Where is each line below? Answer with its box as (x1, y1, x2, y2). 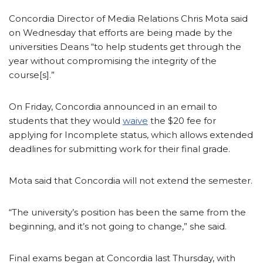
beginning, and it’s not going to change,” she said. (9, 220, 227, 232)
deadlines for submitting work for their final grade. (9, 143, 230, 154)
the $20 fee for (148, 114, 216, 126)
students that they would (9, 114, 123, 126)
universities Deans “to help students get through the (9, 41, 241, 52)
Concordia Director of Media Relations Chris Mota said (9, 12, 248, 24)
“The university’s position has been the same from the (9, 206, 246, 218)
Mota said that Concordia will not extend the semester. (9, 174, 252, 186)
